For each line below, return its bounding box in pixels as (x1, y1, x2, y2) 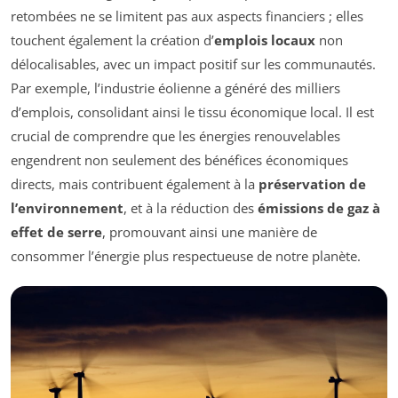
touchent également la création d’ (11, 30, 214, 49)
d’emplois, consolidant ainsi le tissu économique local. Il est (11, 102, 374, 121)
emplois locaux (214, 30, 315, 49)
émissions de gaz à (258, 198, 380, 217)
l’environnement (11, 198, 123, 217)
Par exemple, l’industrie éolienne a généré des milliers (11, 78, 340, 97)
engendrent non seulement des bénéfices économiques (11, 150, 348, 169)
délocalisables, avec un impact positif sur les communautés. (11, 54, 376, 73)
